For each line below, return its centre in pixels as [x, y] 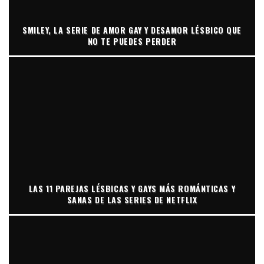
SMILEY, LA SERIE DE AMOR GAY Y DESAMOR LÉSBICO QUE [132, 29]
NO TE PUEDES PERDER [132, 41]
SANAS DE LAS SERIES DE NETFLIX [132, 199]
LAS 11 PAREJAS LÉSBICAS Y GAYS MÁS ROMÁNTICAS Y [132, 188]
